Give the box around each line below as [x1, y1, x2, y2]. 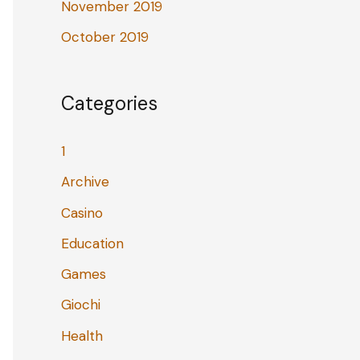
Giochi [61, 296, 100, 314]
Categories [61, 91, 157, 117]
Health [61, 326, 103, 345]
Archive [61, 173, 109, 191]
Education [61, 234, 124, 252]
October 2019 [61, 28, 149, 47]
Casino [61, 203, 103, 222]
